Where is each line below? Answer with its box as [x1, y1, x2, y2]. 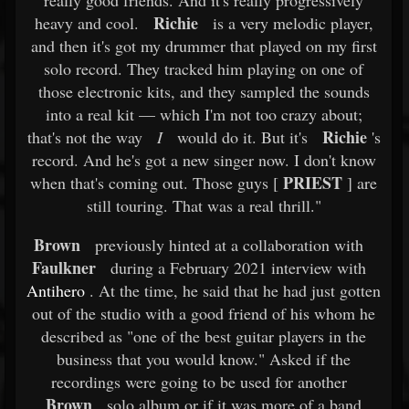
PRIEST [278, 171, 342, 194]
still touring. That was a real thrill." [86, 194, 321, 216]
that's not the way [26, 126, 142, 148]
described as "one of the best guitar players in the [41, 325, 366, 347]
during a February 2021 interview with [105, 257, 366, 278]
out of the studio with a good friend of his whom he [32, 302, 375, 324]
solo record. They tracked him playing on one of [44, 58, 363, 79]
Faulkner [31, 256, 96, 279]
